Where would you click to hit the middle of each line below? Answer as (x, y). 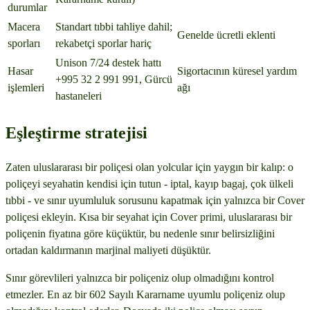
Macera (24, 27)
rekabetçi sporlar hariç (103, 44)
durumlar (27, 8)
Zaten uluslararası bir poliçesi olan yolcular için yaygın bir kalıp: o (149, 167)
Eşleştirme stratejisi (76, 133)
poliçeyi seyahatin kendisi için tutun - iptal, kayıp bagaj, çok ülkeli (149, 184)
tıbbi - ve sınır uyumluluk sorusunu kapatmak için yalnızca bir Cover (155, 201)
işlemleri (26, 88)
